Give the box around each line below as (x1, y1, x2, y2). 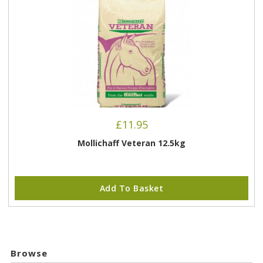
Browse (10, 247, 48, 259)
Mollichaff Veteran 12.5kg (77, 137, 186, 149)
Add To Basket (99, 182, 164, 194)
